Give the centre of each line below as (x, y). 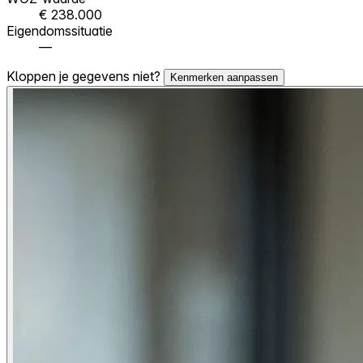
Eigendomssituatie (60, 30)
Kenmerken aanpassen (224, 77)
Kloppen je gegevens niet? (85, 76)
